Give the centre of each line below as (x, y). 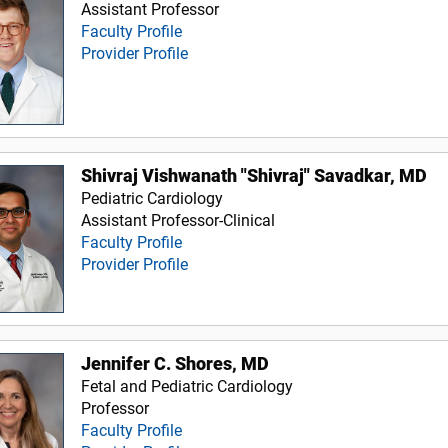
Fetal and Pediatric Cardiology (187, 386)
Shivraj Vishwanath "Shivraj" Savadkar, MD (254, 175)
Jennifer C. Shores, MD (175, 363)
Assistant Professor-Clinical (178, 220)
